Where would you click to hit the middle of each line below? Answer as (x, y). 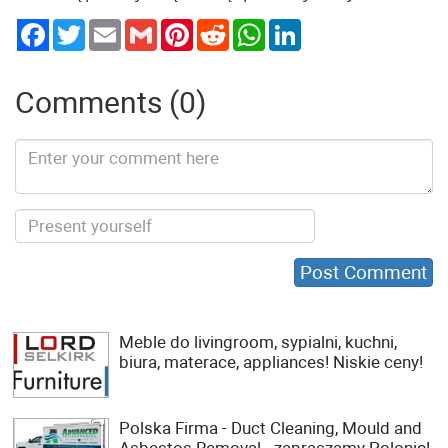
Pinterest (221, 27)
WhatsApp (297, 27)
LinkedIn (327, 27)
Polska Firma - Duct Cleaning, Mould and (270, 428)
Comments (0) (110, 102)
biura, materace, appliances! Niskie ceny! (271, 362)
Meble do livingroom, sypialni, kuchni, (258, 342)
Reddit (249, 27)
